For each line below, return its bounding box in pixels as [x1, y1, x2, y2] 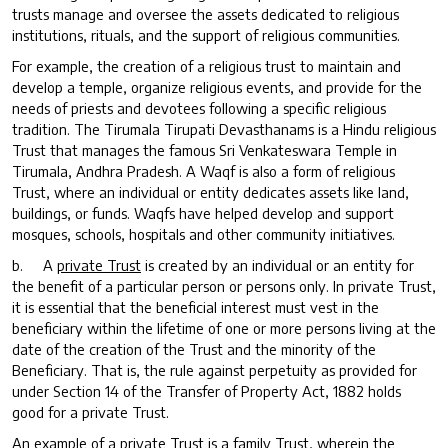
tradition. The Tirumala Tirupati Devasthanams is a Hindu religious [12, 119, 436, 138]
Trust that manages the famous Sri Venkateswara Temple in [12, 140, 397, 159]
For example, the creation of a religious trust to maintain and [12, 56, 401, 75]
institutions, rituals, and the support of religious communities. [12, 25, 400, 44]
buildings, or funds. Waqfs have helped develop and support [12, 203, 394, 222]
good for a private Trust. [12, 402, 169, 421]
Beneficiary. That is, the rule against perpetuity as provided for [12, 360, 417, 379]
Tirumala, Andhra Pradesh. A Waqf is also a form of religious [12, 161, 395, 180]
